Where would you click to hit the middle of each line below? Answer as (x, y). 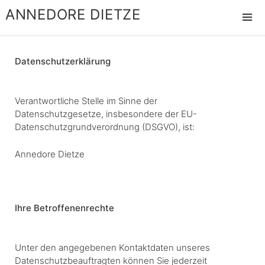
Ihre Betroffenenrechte (64, 208)
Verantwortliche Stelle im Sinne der (86, 101)
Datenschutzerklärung (63, 61)
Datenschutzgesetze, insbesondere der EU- (106, 114)
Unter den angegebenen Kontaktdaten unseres (112, 247)
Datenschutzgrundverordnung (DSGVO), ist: (105, 127)
